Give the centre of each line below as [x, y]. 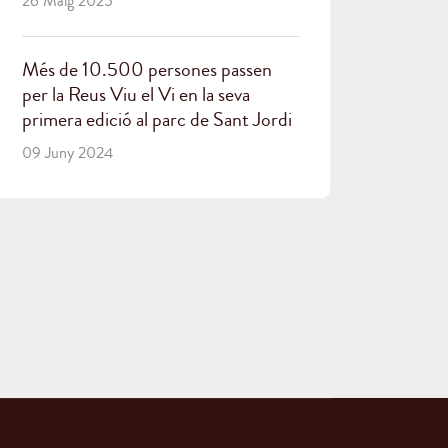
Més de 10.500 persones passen [147, 69]
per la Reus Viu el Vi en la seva [136, 94]
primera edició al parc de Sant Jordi [157, 119]
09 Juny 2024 [67, 153]
